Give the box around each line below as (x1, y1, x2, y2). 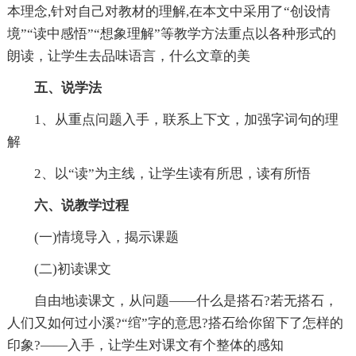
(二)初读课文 (33, 261, 111, 277)
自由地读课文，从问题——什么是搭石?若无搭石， (33, 293, 338, 309)
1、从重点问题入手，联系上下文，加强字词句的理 (33, 112, 339, 128)
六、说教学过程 (33, 198, 129, 214)
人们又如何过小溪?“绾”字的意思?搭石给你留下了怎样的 (6, 315, 343, 331)
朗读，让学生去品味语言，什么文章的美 (6, 48, 250, 64)
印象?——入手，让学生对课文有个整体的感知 (6, 338, 284, 354)
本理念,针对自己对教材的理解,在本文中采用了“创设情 (6, 4, 331, 20)
